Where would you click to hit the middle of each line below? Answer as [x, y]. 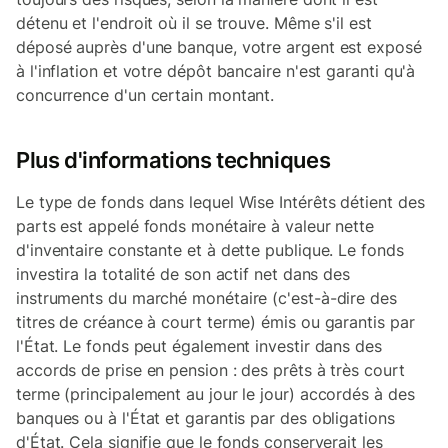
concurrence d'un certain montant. [145, 94]
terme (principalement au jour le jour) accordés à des [215, 393]
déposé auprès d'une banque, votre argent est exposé [219, 46]
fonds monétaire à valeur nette [259, 225]
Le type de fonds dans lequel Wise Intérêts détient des [220, 201]
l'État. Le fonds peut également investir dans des [199, 345]
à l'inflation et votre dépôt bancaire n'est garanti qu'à [216, 70]
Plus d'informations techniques [173, 159]
